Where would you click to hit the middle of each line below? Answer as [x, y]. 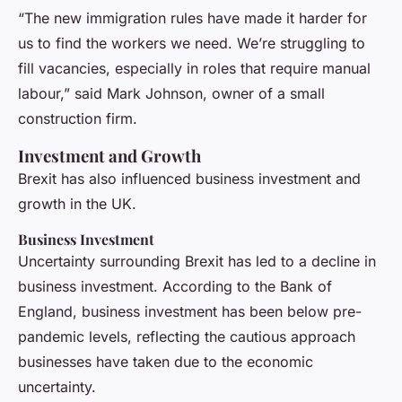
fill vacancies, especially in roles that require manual [194, 69]
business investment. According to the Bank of [175, 287]
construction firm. [78, 119]
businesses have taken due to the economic [166, 362]
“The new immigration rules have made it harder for [192, 18]
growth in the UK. [77, 204]
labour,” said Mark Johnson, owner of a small [171, 94]
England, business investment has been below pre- [190, 312]
